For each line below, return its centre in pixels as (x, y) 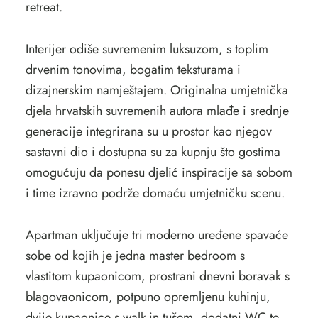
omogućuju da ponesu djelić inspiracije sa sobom (159, 172)
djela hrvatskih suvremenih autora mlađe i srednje (157, 111)
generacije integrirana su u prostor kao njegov (148, 131)
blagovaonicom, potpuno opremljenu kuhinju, (148, 297)
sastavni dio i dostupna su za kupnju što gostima (153, 152)
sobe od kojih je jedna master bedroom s (135, 256)
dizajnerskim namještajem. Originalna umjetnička (157, 90)
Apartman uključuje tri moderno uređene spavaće (157, 235)
